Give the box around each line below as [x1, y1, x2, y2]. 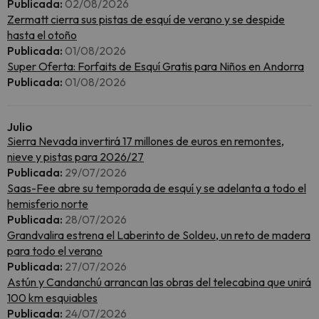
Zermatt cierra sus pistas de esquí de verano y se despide [7, 12, 285, 26]
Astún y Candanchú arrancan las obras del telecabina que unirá [7, 275, 311, 289]
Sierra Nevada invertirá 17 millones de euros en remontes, [7, 134, 284, 148]
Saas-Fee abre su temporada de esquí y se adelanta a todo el [7, 181, 306, 195]
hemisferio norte [7, 197, 88, 211]
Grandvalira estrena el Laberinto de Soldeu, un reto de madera [7, 228, 310, 242]
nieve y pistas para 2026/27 [7, 150, 144, 164]
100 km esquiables [7, 291, 98, 305]
